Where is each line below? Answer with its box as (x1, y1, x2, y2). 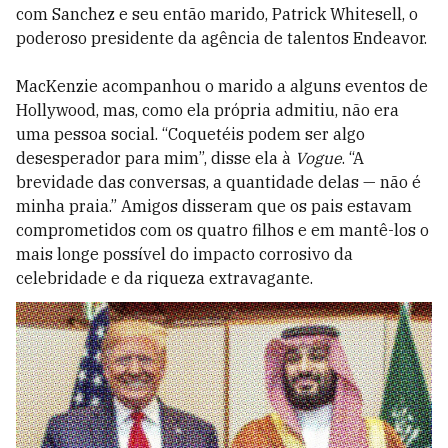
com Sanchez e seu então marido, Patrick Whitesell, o (16, 3, 418, 24)
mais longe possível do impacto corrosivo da (16, 243, 353, 264)
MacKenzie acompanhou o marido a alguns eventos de (16, 75, 428, 96)
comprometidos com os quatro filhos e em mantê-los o (16, 219, 429, 240)
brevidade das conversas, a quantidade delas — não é (16, 171, 421, 192)
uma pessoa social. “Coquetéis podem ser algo (16, 123, 365, 144)
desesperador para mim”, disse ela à (16, 147, 295, 168)
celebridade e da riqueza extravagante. (16, 267, 313, 288)
